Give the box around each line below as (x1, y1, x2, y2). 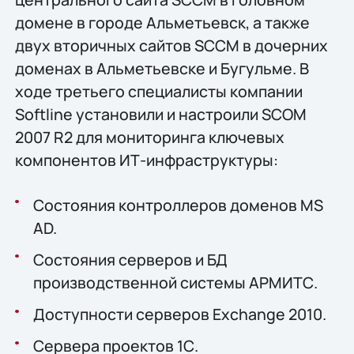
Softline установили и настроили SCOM (14, 103, 307, 125)
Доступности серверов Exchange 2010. (32, 303, 326, 325)
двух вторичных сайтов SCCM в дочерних (14, 34, 328, 56)
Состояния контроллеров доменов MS (32, 194, 323, 216)
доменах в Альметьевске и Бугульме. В (14, 57, 309, 79)
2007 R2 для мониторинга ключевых (14, 126, 284, 148)
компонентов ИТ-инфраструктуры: (14, 149, 278, 171)
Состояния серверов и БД (32, 248, 228, 270)
